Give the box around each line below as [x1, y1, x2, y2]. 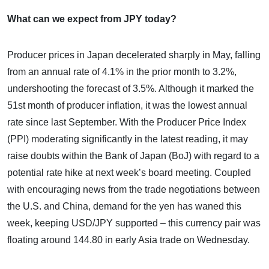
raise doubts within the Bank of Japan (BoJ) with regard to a [7, 150, 259, 161]
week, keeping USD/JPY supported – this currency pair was [7, 217, 261, 228]
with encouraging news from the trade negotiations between [7, 184, 260, 195]
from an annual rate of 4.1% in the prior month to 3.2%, [7, 66, 237, 77]
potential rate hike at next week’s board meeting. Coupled [7, 167, 251, 178]
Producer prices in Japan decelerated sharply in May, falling [7, 49, 261, 60]
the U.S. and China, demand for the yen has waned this [7, 201, 241, 211]
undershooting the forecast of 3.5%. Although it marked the [7, 83, 254, 94]
